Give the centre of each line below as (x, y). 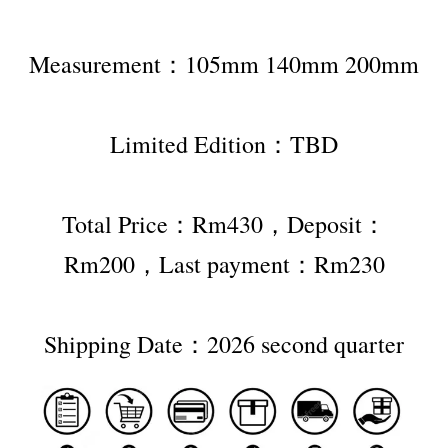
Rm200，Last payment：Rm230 (224, 264)
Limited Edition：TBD (224, 144)
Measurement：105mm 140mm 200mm (224, 64)
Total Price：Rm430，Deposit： (224, 224)
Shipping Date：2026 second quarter (224, 344)
